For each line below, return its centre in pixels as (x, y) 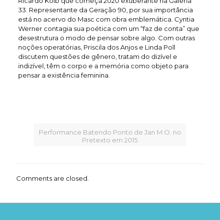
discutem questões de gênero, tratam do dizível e (97, 56)
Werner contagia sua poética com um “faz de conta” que (109, 28)
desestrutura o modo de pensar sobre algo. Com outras (106, 38)
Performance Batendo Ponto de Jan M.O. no (110, 132)
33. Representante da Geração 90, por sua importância (105, 10)
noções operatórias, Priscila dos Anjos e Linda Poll (96, 47)
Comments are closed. (53, 178)
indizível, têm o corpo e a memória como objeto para (103, 66)
